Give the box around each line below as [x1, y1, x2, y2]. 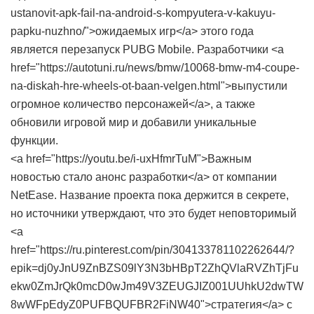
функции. [11, 135, 58, 146]
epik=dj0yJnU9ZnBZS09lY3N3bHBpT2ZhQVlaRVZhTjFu [11, 262, 299, 274]
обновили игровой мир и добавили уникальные [11, 116, 257, 128]
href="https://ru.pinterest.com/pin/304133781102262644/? [11, 244, 294, 256]
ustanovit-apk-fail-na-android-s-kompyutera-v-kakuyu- [11, 7, 275, 19]
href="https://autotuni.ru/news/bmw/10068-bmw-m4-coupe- [11, 62, 299, 74]
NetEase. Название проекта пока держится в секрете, [11, 189, 289, 201]
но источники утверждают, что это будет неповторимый [11, 207, 296, 219]
